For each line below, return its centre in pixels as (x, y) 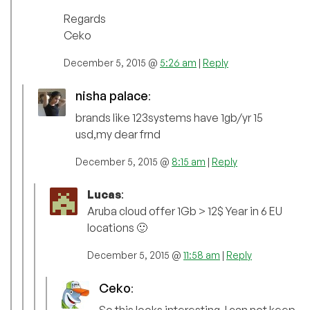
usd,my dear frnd (118, 134)
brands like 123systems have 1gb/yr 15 (169, 117)
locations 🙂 (117, 227)
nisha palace (112, 95)
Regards (85, 18)
